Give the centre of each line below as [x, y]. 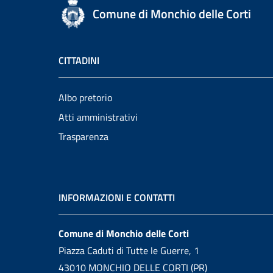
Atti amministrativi [98, 117]
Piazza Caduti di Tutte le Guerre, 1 [129, 250]
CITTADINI [79, 60]
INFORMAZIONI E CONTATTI [117, 197]
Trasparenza [83, 136]
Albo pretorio [85, 97]
